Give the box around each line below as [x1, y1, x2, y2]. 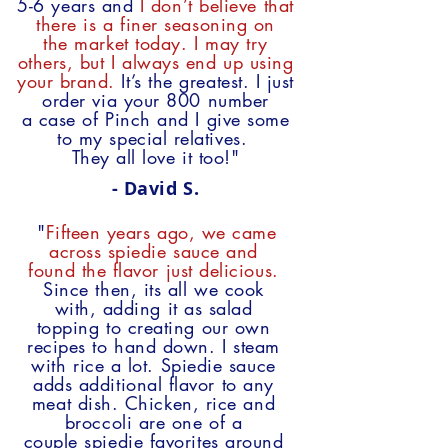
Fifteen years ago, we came [45, 220, 277, 244]
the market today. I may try [43, 31, 268, 55]
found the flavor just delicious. [28, 258, 279, 282]
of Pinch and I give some [82, 107, 290, 131]
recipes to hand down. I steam [27, 334, 280, 358]
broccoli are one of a [64, 410, 243, 434]
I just [255, 69, 294, 93]
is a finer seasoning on [83, 12, 275, 36]
